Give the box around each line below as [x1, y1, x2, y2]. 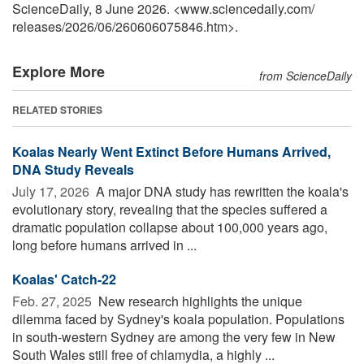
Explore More [12, 61, 105, 83]
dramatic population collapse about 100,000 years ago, [12, 218, 327, 237]
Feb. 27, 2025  [12, 292, 95, 311]
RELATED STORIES [12, 102, 102, 118]
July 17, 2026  [12, 182, 93, 201]
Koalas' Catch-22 [12, 270, 116, 289]
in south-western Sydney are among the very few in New [12, 327, 336, 347]
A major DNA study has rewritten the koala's [93, 182, 349, 201]
